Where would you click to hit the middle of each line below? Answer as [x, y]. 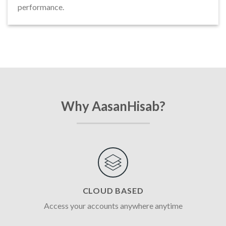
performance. [41, 7]
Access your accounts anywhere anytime [113, 205]
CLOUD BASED [113, 190]
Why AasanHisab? [113, 106]
